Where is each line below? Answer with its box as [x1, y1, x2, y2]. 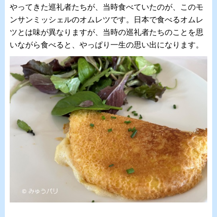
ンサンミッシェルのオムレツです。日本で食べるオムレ [10, 15, 203, 24]
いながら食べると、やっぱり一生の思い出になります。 [10, 41, 203, 49]
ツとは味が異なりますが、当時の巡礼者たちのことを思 [10, 28, 203, 37]
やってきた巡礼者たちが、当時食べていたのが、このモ [10, 3, 203, 12]
